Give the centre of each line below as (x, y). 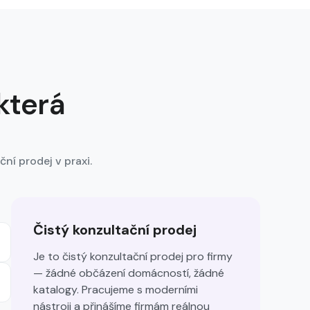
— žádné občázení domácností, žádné (129, 273)
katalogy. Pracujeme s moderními (116, 290)
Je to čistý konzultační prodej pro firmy (133, 256)
